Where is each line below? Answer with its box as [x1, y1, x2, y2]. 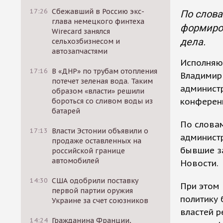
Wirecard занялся [52, 27, 111, 36]
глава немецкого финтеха [52, 17, 145, 26]
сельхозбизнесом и [52, 37, 120, 46]
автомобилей [52, 156, 100, 165]
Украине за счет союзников [52, 196, 149, 205]
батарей [52, 107, 81, 115]
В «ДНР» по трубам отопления [52, 67, 158, 76]
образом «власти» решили [52, 87, 145, 96]
